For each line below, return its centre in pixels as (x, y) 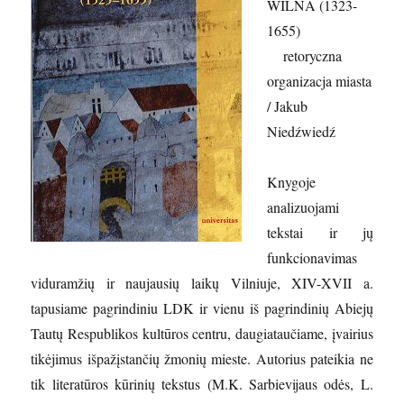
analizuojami (303, 207)
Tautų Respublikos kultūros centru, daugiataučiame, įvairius (202, 333)
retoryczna (305, 55)
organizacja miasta (320, 80)
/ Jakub (288, 106)
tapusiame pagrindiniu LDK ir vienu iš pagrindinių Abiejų (202, 308)
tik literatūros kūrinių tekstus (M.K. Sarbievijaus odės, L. (202, 383)
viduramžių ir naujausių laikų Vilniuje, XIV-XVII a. (202, 282)
